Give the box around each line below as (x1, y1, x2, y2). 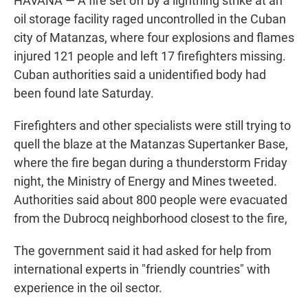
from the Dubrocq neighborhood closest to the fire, (14, 211, 287, 226)
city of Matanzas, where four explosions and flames (14, 30, 294, 45)
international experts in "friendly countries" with (14, 262, 270, 277)
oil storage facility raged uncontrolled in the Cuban (14, 12, 286, 27)
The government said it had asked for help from (14, 243, 272, 258)
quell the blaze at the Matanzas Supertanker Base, (14, 137, 288, 152)
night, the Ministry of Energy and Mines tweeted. (14, 174, 277, 189)
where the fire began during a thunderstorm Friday (14, 155, 287, 170)
